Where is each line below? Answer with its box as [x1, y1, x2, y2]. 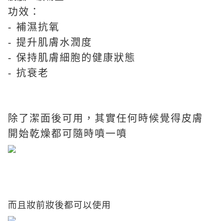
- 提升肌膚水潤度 [8, 37, 92, 48]
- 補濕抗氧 [8, 22, 60, 33]
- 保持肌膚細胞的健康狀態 [8, 52, 136, 64]
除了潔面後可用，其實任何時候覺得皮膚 [8, 113, 203, 124]
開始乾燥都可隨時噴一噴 [8, 128, 127, 140]
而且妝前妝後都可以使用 [8, 200, 120, 211]
